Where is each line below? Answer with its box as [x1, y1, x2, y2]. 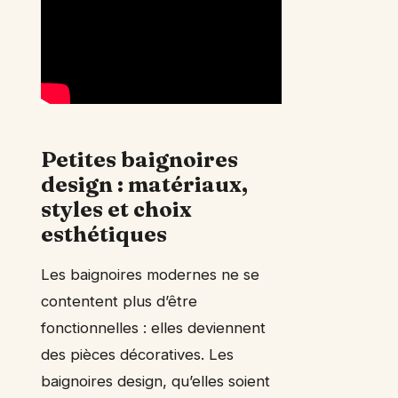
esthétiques [41, 221, 167, 248]
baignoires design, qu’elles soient [41, 372, 270, 391]
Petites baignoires [41, 147, 238, 173]
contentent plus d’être [41, 292, 197, 311]
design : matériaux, [41, 171, 248, 198]
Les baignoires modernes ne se [41, 266, 259, 284]
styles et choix [41, 196, 192, 223]
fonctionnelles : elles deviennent [41, 319, 266, 338]
